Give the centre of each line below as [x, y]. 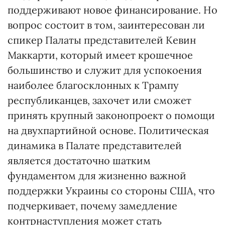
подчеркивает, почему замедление [92, 205]
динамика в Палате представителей [95, 145]
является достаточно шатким [79, 160]
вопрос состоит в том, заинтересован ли [106, 25]
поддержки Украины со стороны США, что [111, 190]
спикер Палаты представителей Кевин [102, 40]
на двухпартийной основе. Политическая [108, 130]
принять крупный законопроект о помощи [111, 115]
